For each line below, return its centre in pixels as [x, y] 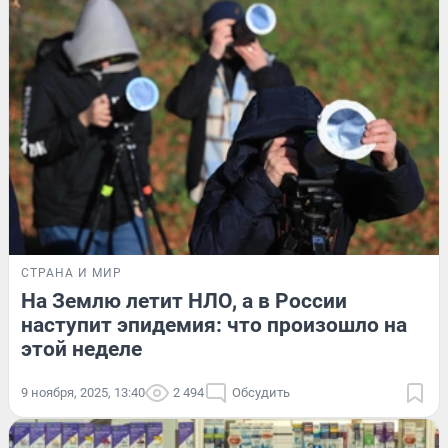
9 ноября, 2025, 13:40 [83, 392]
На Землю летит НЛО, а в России [184, 300]
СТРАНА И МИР [71, 272]
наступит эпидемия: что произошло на [214, 324]
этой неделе [81, 348]
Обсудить [261, 392]
